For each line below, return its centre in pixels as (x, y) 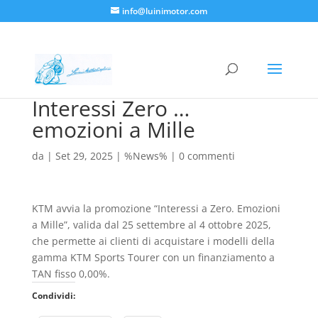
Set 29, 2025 (84, 156)
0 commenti (207, 156)
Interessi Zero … (110, 108)
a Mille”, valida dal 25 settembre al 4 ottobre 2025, (151, 225)
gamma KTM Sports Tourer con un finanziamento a (153, 257)
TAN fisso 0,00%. (71, 274)
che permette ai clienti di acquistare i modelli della (153, 241)
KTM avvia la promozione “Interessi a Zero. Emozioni (156, 208)
